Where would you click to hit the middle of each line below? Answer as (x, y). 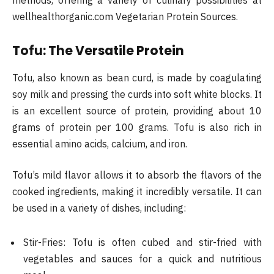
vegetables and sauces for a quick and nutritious (143, 259)
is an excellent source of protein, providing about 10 (137, 110)
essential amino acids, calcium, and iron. (100, 143)
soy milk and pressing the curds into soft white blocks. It (137, 94)
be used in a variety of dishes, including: (99, 208)
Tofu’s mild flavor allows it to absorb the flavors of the (137, 175)
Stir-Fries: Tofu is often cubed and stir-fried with (143, 242)
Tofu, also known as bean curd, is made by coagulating (137, 77)
